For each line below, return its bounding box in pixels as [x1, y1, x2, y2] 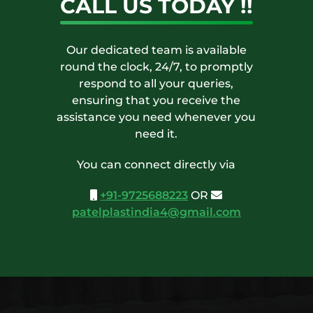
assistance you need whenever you [57, 110, 256, 124]
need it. [135, 126, 178, 140]
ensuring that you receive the [72, 93, 241, 107]
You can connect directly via [77, 157, 236, 171]
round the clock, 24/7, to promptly [59, 59, 253, 73]
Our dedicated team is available [66, 43, 247, 57]
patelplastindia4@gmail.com [71, 205, 241, 219]
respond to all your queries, [79, 76, 234, 90]
